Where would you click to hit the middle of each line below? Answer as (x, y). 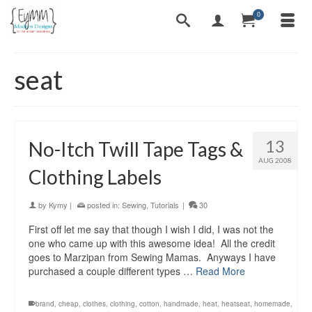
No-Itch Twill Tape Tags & (136, 149)
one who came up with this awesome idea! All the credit (152, 243)
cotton (149, 304)
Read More (220, 271)
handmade (181, 304)
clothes (94, 304)
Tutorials (165, 205)
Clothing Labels (95, 177)
